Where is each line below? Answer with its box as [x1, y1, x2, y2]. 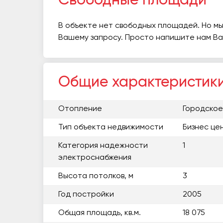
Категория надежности [58, 142, 148, 150]
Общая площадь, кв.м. [58, 209, 141, 217]
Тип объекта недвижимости [58, 123, 163, 131]
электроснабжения [58, 154, 131, 162]
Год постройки [58, 191, 114, 199]
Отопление [58, 105, 102, 113]
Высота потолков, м [58, 172, 133, 180]
